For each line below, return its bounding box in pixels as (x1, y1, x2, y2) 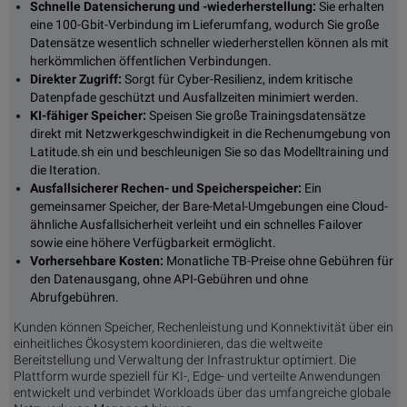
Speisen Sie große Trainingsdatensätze (146, 108, 365, 124)
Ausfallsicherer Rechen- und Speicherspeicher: (30, 181, 302, 196)
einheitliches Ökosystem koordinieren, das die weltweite (14, 336, 323, 352)
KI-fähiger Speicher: (30, 108, 146, 124)
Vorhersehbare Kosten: (30, 253, 164, 269)
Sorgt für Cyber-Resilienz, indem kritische (122, 72, 352, 87)
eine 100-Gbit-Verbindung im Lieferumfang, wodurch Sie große (30, 17, 379, 33)
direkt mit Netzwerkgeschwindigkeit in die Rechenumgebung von (30, 126, 391, 142)
